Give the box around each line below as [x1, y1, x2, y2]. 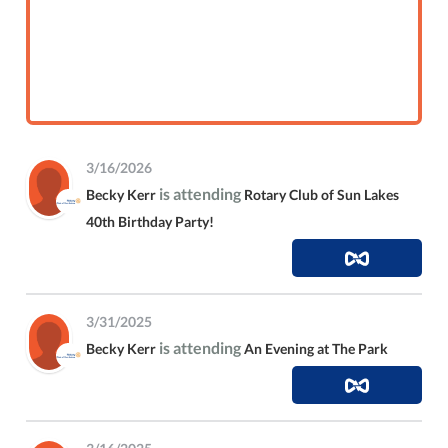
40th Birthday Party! [86, 213, 215, 231]
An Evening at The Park [244, 340, 389, 358]
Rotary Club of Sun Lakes [244, 186, 400, 204]
